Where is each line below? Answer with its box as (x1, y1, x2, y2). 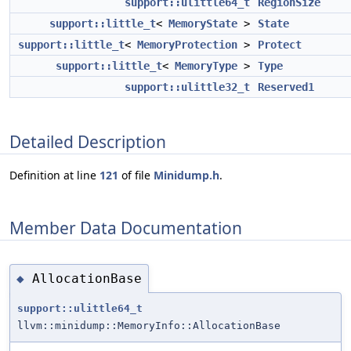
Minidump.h (154, 168, 219, 183)
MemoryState (168, 17, 237, 30)
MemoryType (175, 60, 237, 72)
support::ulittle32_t (125, 81, 250, 93)
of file (118, 168, 154, 183)
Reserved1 (258, 81, 314, 93)
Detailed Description (9, 130, 166, 153)
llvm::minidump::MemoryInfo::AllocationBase (17, 320, 280, 332)
